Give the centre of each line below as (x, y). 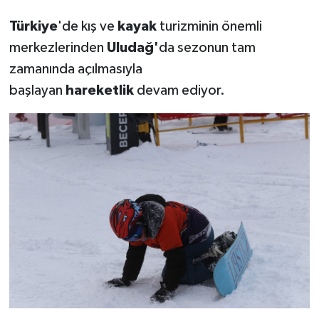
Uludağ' (132, 48)
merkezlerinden (58, 48)
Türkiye (33, 27)
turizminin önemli (210, 27)
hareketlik (99, 91)
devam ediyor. (179, 91)
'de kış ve (87, 27)
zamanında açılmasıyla (75, 69)
